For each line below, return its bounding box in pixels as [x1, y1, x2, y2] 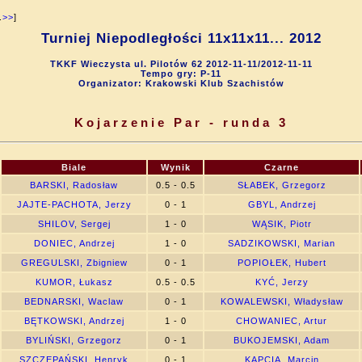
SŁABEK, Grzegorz [237, 180, 326, 190]
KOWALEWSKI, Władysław [220, 297, 343, 306]
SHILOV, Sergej [37, 219, 111, 229]
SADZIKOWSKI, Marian [228, 238, 335, 248]
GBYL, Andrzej [247, 200, 316, 209]
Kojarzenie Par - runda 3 [74, 116, 288, 129]
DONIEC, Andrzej [33, 238, 115, 248]
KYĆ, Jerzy [255, 277, 309, 287]
